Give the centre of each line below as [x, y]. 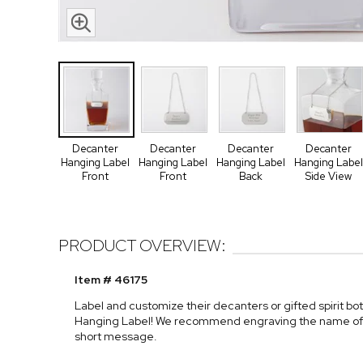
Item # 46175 [111, 280]
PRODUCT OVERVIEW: [142, 246]
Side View [328, 176]
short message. [116, 337]
